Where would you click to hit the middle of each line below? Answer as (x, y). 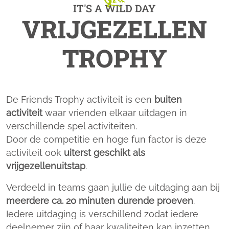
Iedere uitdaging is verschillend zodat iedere (102, 214)
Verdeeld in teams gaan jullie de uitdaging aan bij (113, 187)
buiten (168, 99)
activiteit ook (35, 153)
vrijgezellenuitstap (46, 166)
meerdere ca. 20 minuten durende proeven (100, 201)
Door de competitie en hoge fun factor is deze (106, 139)
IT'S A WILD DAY (114, 8)
